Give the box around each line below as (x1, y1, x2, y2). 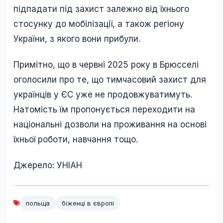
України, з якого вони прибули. (13, 33, 140, 44)
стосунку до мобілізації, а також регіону (13, 18, 184, 29)
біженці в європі (62, 199, 114, 207)
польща (26, 199, 50, 207)
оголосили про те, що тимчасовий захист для (13, 74, 206, 85)
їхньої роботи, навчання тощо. (13, 134, 138, 144)
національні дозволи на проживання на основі (13, 119, 207, 129)
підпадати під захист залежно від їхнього (13, 3, 189, 14)
